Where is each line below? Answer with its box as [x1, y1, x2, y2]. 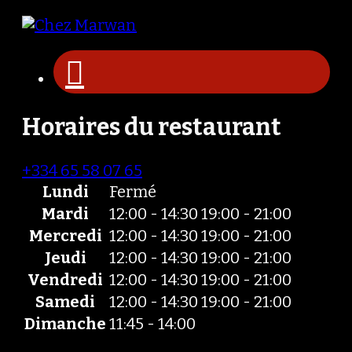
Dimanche [24, 313, 106, 333]
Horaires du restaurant [22, 112, 281, 141]
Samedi [35, 291, 95, 311]
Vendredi [27, 269, 103, 289]
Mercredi [28, 225, 102, 245]
